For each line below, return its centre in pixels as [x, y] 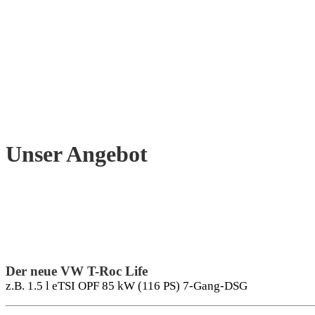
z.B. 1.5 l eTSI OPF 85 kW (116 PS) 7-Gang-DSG [127, 286]
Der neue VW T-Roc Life [77, 271]
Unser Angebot [77, 154]
